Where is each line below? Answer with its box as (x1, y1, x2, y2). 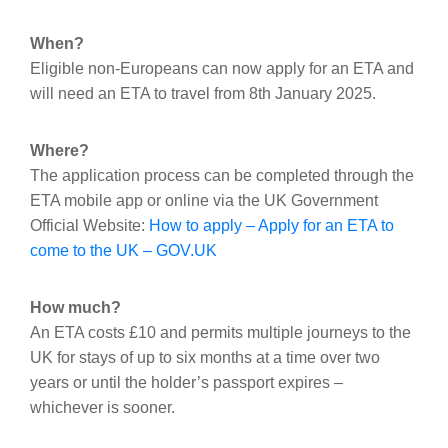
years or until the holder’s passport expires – (30, 373, 343, 391)
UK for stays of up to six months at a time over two (30, 348, 380, 366)
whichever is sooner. (30, 398, 175, 416)
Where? (30, 141, 89, 159)
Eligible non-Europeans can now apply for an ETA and (30, 59, 414, 77)
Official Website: (30, 216, 149, 234)
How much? (30, 298, 121, 316)
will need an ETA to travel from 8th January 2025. (30, 84, 376, 102)
